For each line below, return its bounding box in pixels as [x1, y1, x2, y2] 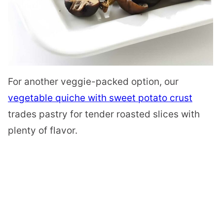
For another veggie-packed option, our [8, 75, 179, 87]
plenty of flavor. [8, 124, 77, 136]
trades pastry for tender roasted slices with [8, 108, 200, 120]
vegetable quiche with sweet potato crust [8, 92, 192, 104]
